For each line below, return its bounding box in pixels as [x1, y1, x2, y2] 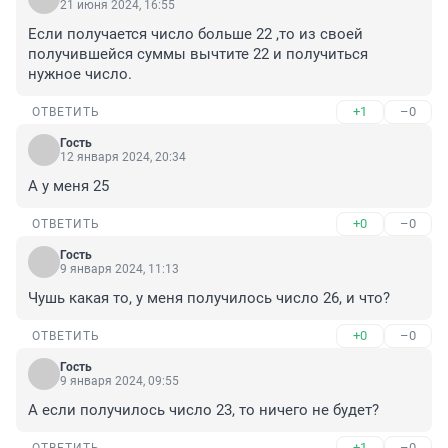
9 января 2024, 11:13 [60, 262, 179, 277]
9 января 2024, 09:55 [60, 374, 179, 389]
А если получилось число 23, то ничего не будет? [28, 401, 379, 420]
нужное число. [28, 65, 132, 84]
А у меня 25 [28, 177, 109, 196]
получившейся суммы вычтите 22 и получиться [28, 45, 368, 64]
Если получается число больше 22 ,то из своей [28, 25, 363, 44]
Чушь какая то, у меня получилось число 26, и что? [28, 289, 390, 308]
